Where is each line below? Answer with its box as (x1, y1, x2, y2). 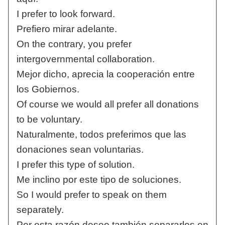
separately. (16, 204, 64, 215)
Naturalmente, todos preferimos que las (16, 129, 186, 140)
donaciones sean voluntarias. (16, 144, 144, 155)
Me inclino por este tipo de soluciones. (16, 174, 181, 185)
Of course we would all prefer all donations (16, 99, 199, 110)
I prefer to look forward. (16, 9, 115, 20)
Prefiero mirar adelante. (16, 24, 117, 35)
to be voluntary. (16, 114, 82, 125)
